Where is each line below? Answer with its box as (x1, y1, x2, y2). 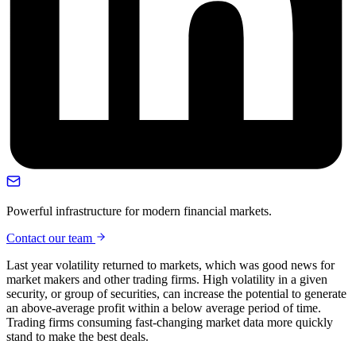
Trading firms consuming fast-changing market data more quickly (6, 315, 333, 329)
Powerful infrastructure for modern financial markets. (6, 204, 272, 218)
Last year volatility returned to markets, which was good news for (6, 258, 335, 272)
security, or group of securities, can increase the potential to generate (6, 287, 346, 300)
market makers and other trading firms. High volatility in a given (6, 273, 327, 286)
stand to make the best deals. (6, 330, 149, 343)
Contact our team (6, 231, 95, 245)
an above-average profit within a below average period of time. (6, 301, 321, 315)
